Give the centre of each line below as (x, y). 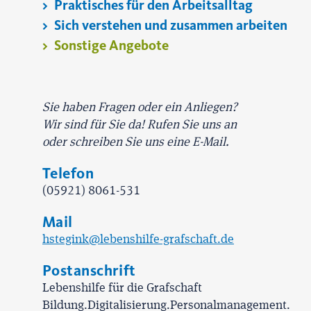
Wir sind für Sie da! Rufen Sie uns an (140, 125)
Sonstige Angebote (110, 45)
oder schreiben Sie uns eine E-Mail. (136, 142)
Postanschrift (89, 270)
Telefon (68, 173)
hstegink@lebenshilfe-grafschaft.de (138, 239)
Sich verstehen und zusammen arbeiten (169, 25)
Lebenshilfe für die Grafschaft (122, 288)
